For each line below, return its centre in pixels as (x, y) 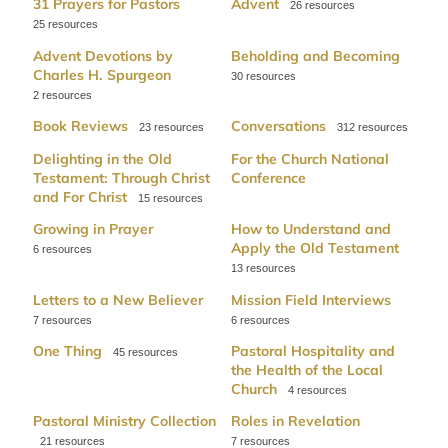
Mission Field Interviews (310, 299)
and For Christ (80, 196)
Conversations (278, 126)
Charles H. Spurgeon (102, 74)
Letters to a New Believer (118, 299)
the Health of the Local (306, 369)
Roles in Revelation (295, 421)
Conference (268, 177)
